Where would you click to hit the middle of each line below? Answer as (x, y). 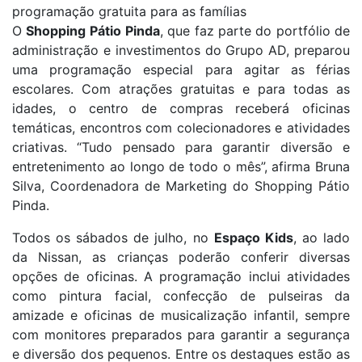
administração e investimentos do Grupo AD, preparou (181, 50)
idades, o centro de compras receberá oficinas (181, 108)
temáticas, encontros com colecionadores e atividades (181, 128)
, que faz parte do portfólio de (255, 31)
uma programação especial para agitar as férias (181, 69)
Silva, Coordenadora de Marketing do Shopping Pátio (181, 186)
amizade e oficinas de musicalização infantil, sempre (181, 315)
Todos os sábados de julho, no (113, 238)
